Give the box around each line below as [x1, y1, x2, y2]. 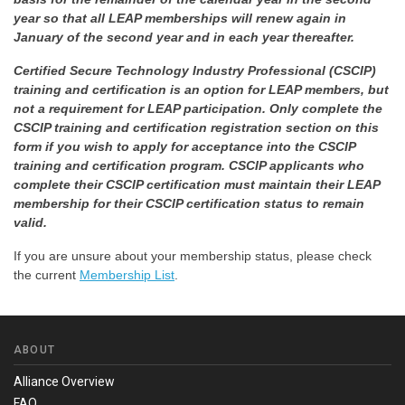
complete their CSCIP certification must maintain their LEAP [14, 177, 380, 193]
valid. [14, 215, 47, 231]
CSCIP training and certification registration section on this [14, 120, 379, 136]
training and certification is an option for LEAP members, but [14, 82, 389, 98]
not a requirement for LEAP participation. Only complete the [14, 101, 382, 117]
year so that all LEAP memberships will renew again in [14, 11, 346, 26]
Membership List [80, 268, 174, 283]
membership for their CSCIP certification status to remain [14, 196, 364, 212]
